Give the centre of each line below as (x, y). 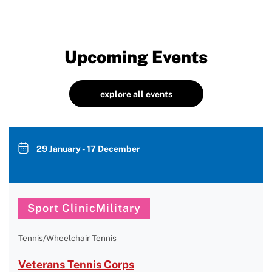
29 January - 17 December (88, 149)
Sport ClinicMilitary (84, 208)
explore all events (136, 94)
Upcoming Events (136, 57)
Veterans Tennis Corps (76, 264)
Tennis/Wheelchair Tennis (67, 238)
